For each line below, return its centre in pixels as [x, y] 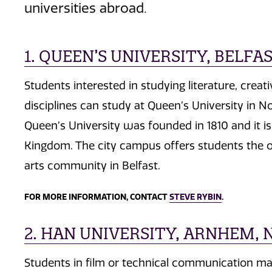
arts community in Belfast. [92, 165]
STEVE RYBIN [195, 197]
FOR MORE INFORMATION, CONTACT [97, 197]
